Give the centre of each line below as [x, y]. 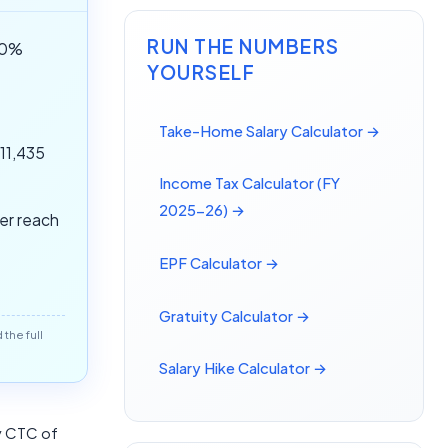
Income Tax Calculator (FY [250, 183]
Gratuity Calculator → [235, 315]
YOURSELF [201, 72]
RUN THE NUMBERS [243, 46]
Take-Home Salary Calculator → [270, 130]
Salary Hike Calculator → [243, 368]
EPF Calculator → [219, 263]
